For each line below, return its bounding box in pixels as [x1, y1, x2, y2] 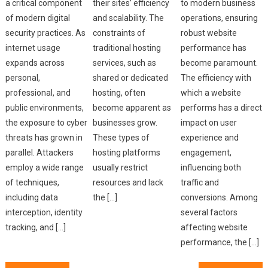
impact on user [180, 117, 237, 127]
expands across [5, 57, 65, 68]
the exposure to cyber [5, 117, 88, 127]
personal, [5, 72, 41, 83]
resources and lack [93, 177, 164, 187]
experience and [180, 132, 239, 142]
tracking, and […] [5, 222, 66, 232]
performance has [180, 42, 246, 53]
